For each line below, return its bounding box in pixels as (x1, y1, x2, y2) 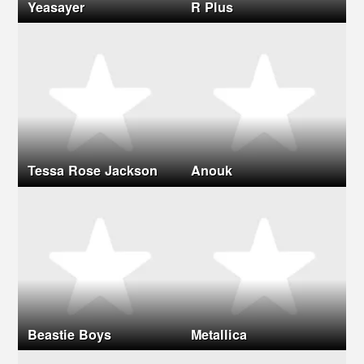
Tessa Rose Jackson (27, 161, 158, 180)
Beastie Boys (27, 325, 111, 344)
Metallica (191, 325, 248, 344)
